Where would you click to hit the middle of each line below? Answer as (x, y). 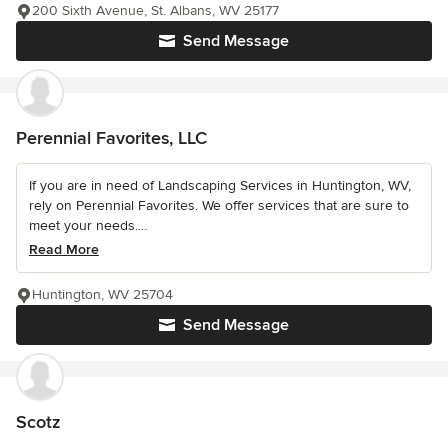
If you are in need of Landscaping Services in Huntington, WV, (220, 185)
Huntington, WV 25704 (102, 294)
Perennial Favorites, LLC (111, 138)
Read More (64, 249)
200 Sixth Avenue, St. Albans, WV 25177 (155, 10)
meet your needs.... (88, 225)
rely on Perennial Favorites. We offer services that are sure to (219, 205)
